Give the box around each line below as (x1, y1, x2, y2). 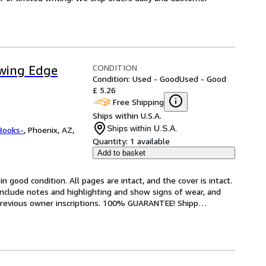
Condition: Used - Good (93, 74, 179, 84)
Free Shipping (113, 96, 164, 107)
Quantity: (93, 136, 128, 146)
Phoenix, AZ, (28, 125, 74, 135)
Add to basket (97, 148, 145, 157)
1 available (130, 136, 170, 146)
